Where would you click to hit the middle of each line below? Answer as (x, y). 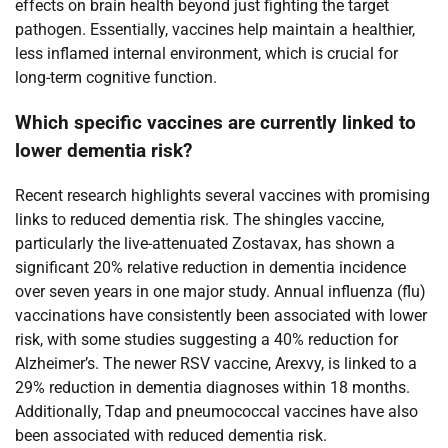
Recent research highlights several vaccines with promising (222, 195)
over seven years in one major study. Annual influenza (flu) (220, 291)
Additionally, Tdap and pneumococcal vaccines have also (216, 411)
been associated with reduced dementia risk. (171, 435)
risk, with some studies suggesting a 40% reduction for (206, 339)
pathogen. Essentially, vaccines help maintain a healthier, (215, 30)
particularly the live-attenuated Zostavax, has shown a (205, 243)
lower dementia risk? (103, 150)
